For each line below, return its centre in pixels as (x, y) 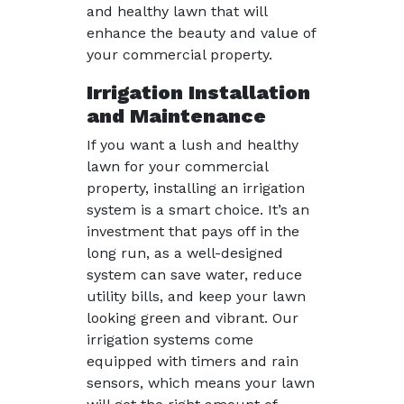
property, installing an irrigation (196, 188)
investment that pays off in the (193, 231)
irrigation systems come (170, 339)
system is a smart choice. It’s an (198, 209)
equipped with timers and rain (193, 361)
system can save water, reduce (194, 274)
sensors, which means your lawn (201, 382)
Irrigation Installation (198, 92)
